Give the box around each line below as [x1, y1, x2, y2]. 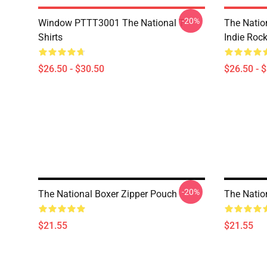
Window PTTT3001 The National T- [38, 17, 186, 29]
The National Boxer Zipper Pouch [38, 188, 177, 200]
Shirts [38, 32, 63, 43]
